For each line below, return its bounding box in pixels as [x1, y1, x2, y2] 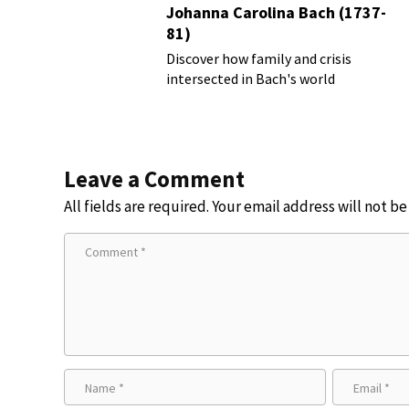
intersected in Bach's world [166, 69, 335, 88]
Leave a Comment [64, 164, 245, 194]
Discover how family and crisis [166, 49, 351, 68]
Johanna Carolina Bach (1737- [166, 2, 386, 23]
